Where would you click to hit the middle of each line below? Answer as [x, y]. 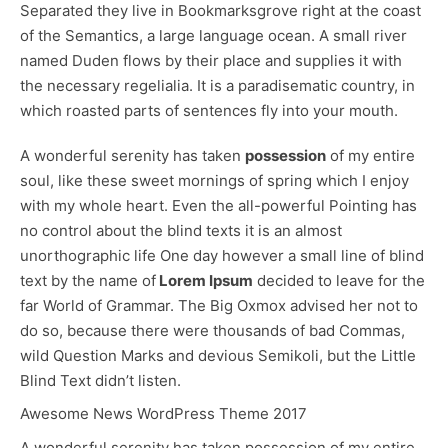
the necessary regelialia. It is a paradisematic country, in [217, 85]
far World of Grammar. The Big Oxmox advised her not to [219, 305]
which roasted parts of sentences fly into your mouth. [209, 110]
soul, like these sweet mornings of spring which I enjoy [214, 180]
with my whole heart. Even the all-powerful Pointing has [218, 205]
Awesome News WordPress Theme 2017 [163, 413]
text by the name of [88, 280]
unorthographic [75, 255]
